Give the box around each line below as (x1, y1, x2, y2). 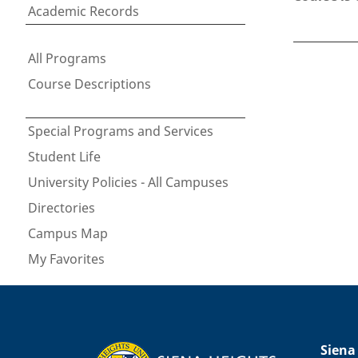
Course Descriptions (28, 75, 151, 93)
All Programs (28, 50, 106, 67)
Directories (28, 199, 95, 217)
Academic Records (28, 2, 139, 20)
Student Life (28, 148, 101, 165)
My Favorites (28, 250, 105, 268)
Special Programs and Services (28, 122, 213, 140)
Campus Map (28, 225, 108, 242)
